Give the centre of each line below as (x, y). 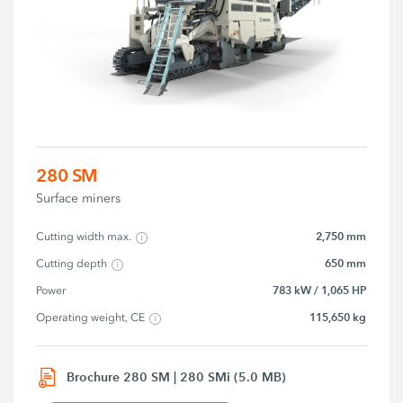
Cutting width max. (84, 237)
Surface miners (79, 199)
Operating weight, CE (91, 318)
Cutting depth (72, 264)
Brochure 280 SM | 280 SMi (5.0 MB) (177, 377)
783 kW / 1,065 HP (320, 291)
